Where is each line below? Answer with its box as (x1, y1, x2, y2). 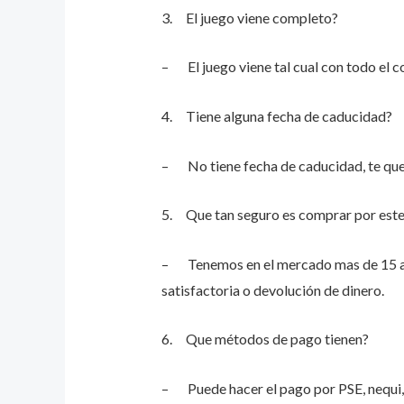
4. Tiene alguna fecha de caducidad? (161, 107, 392, 125)
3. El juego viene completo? (161, 8, 338, 26)
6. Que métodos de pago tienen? (161, 330, 369, 348)
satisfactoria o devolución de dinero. (161, 280, 384, 298)
